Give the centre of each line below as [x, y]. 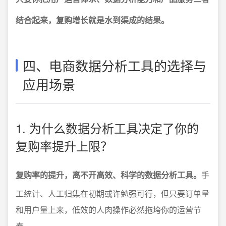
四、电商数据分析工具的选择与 [115, 65]
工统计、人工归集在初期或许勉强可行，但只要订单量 [112, 193]
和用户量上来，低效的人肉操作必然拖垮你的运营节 [108, 210]
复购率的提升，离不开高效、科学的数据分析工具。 [108, 175]
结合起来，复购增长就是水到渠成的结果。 [92, 20]
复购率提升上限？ [64, 146]
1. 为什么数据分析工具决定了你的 [107, 128]
